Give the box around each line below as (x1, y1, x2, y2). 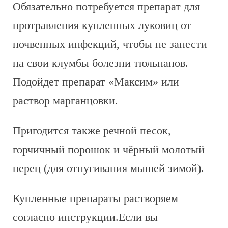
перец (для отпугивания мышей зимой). (13, 162, 204, 175)
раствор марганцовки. (13, 94, 118, 107)
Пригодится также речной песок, (13, 124, 171, 137)
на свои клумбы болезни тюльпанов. (13, 56, 188, 69)
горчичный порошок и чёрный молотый (13, 143, 205, 156)
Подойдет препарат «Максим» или (13, 75, 179, 88)
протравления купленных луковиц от (13, 19, 191, 32)
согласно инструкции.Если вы (13, 211, 158, 223)
